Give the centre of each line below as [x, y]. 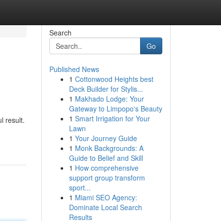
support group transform [107, 178]
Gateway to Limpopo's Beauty [115, 109]
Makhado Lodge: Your [109, 99]
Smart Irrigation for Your [112, 118]
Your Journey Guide [106, 138]
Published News [74, 69]
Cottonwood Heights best [114, 79]
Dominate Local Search [105, 207]
